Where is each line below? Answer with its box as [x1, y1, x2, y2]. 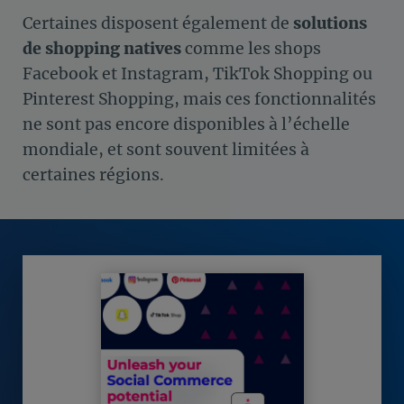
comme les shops [181, 38, 321, 59]
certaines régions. [23, 164, 164, 185]
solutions [293, 13, 367, 33]
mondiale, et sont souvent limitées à [23, 139, 309, 160]
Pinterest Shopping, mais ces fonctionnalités [23, 88, 376, 109]
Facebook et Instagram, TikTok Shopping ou [23, 63, 372, 84]
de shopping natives [23, 38, 181, 59]
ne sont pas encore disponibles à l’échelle [23, 114, 350, 134]
